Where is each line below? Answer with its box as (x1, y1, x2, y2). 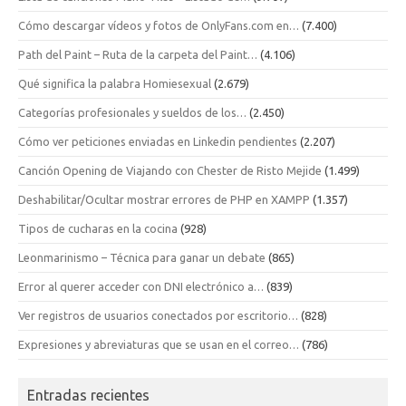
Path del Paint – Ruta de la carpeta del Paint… (18, 47, 257, 61)
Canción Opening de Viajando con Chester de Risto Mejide (18, 163, 322, 177)
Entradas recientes (27, 386, 150, 403)
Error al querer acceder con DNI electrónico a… (18, 279, 264, 293)
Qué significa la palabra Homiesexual (18, 76, 211, 90)
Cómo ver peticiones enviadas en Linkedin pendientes (18, 134, 297, 148)
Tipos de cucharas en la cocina (18, 221, 178, 235)
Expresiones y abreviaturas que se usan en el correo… (18, 337, 299, 351)
